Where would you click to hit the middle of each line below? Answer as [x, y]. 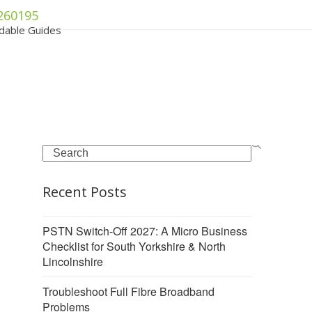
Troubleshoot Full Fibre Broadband [128, 291]
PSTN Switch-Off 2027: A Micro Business [145, 231]
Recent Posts [85, 192]
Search [60, 151]
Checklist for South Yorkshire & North [134, 246]
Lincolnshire [73, 261]
